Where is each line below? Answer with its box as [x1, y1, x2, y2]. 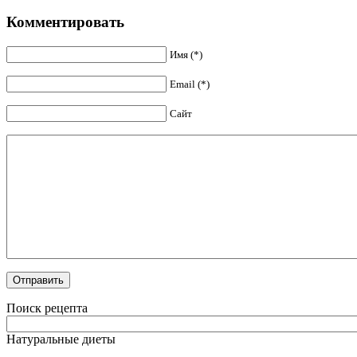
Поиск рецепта [6, 300, 88, 315]
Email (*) [170, 77, 210, 90]
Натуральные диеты [6, 331, 116, 346]
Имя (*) [170, 48, 202, 61]
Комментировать [6, 13, 124, 30]
